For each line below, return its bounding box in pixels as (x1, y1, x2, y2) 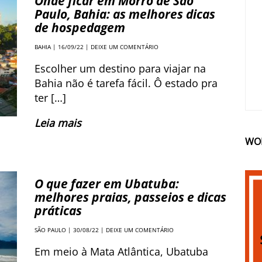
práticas (35, 202, 82, 219)
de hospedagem (35, 19, 125, 36)
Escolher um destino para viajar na (35, 61, 206, 75)
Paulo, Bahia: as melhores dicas (35, 6, 215, 22)
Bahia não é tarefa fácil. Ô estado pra (35, 76, 218, 90)
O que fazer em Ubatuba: (35, 175, 179, 192)
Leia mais (35, 116, 81, 130)
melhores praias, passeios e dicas (35, 189, 226, 205)
